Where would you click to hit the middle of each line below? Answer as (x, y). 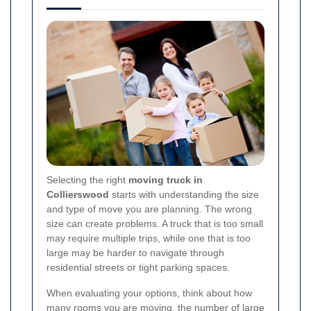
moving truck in (166, 180)
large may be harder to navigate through (135, 253)
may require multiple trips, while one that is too (149, 238)
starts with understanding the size (184, 195)
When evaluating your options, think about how (149, 293)
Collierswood (78, 195)
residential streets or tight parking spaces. (138, 268)
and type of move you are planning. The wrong (149, 209)
